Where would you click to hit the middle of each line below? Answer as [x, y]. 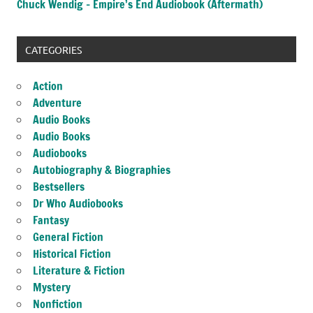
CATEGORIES [53, 49]
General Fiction [68, 236]
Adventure [57, 102]
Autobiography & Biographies [102, 169]
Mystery [52, 287]
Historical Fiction [72, 253]
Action [48, 86]
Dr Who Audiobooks [78, 203]
